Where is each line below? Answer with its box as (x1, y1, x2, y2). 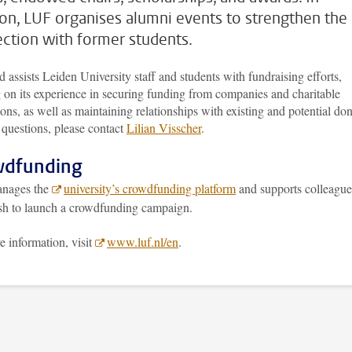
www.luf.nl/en (107, 233, 178, 250)
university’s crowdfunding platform (64, 180, 236, 196)
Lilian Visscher (126, 119, 201, 136)
